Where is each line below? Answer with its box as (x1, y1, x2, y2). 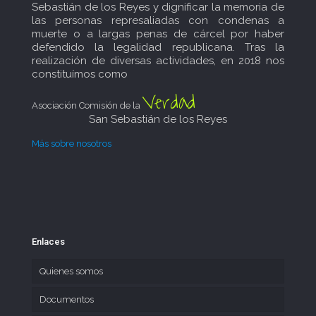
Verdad (142, 85, 195, 120)
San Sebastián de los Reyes (89, 113, 227, 126)
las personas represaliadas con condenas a (32, 14, 284, 27)
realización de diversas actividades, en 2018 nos (32, 54, 284, 67)
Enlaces (32, 236, 65, 247)
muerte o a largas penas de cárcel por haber (32, 28, 284, 40)
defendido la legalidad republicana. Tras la (32, 41, 284, 54)
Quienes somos (39, 266, 103, 276)
